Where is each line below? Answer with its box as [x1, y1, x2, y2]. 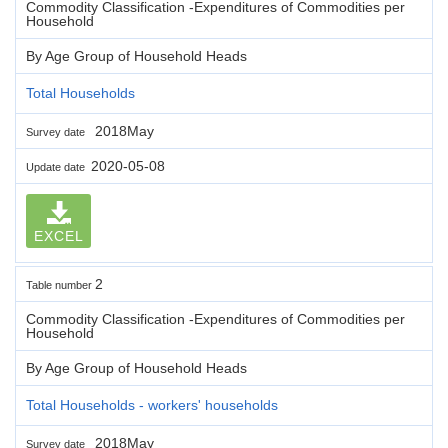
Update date [26, 160, 91, 173]
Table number [26, 278, 95, 291]
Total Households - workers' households [26, 396, 278, 413]
